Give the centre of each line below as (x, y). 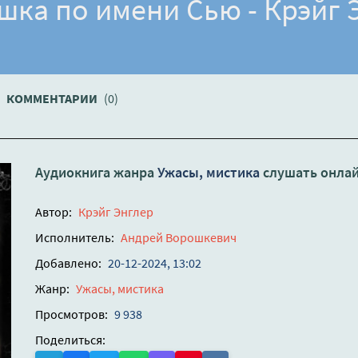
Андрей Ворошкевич (179, 238)
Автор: (54, 212)
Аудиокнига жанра (96, 173)
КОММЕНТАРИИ (53, 99)
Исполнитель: (75, 238)
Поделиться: (70, 340)
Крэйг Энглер (116, 212)
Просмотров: (72, 314)
